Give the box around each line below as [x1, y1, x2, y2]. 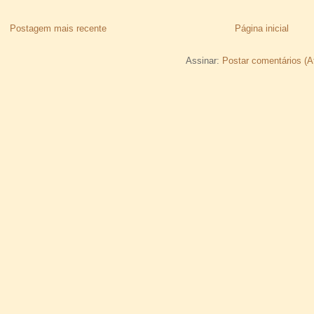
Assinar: [186, 55, 222, 66]
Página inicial [234, 22, 289, 34]
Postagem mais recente [10, 22, 107, 34]
